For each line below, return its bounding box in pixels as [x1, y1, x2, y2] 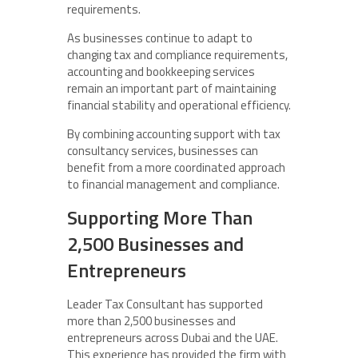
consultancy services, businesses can [67, 141, 258, 161]
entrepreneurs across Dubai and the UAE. [67, 328, 278, 348]
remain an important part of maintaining [67, 79, 276, 98]
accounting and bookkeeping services [67, 62, 255, 82]
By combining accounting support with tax [67, 125, 280, 144]
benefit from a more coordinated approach [67, 158, 285, 177]
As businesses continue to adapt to [67, 29, 253, 48]
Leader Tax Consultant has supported [67, 295, 263, 314]
